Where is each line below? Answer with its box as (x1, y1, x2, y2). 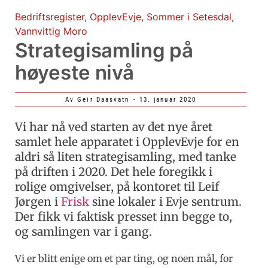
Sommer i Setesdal (147, 11, 232, 23)
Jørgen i (15, 194, 61, 209)
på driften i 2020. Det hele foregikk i (15, 165, 212, 179)
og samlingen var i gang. (15, 224, 152, 239)
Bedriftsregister (15, 11, 84, 23)
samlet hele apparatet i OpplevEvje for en (15, 135, 239, 150)
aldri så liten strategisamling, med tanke (15, 150, 236, 165)
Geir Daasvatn (74, 96, 130, 104)
